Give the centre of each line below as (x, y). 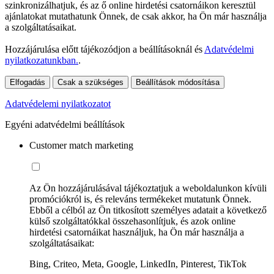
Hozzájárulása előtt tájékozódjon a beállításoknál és (105, 49)
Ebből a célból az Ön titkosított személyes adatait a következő (148, 210)
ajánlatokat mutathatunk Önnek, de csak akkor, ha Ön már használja (136, 16)
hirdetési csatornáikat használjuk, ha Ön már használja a (137, 232)
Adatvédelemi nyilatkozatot (58, 103)
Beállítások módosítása (178, 82)
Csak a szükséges (91, 82)
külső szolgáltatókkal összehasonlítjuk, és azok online (132, 221)
